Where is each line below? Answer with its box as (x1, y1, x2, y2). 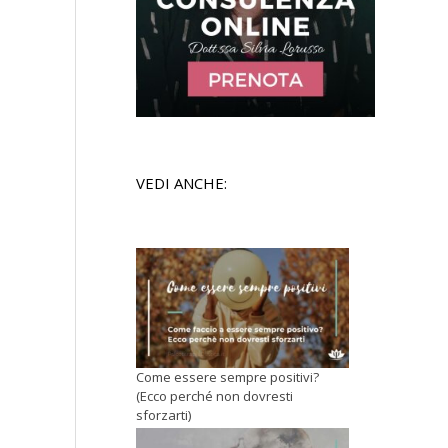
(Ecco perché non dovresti (136, 387, 293, 406)
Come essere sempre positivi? (136, 368, 319, 387)
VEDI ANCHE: (136, 172, 227, 193)
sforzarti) (136, 406, 191, 425)
